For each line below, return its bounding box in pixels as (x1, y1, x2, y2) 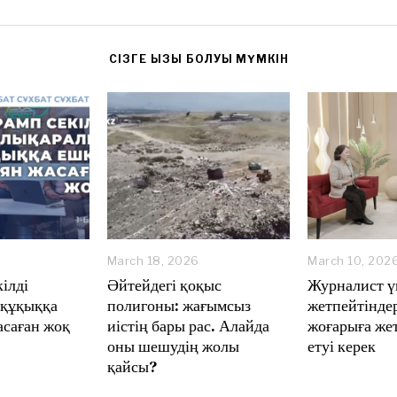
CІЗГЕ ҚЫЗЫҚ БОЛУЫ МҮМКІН (108, 52, 289, 66)
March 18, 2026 (106, 253, 199, 269)
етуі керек (307, 335, 377, 358)
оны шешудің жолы (106, 335, 239, 358)
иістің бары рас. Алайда (106, 315, 269, 338)
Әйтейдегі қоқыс (106, 274, 222, 297)
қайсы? (106, 355, 157, 378)
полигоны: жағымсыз (106, 294, 251, 317)
